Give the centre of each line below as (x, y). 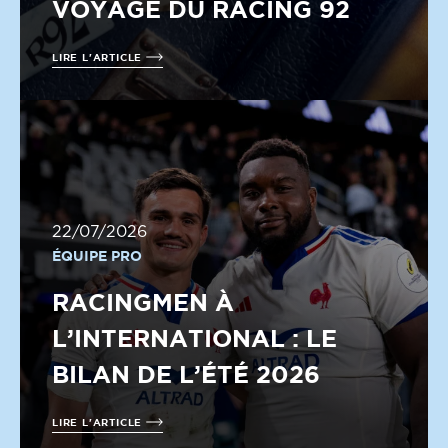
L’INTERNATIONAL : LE (194, 338)
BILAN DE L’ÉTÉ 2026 (186, 374)
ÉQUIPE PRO (97, 255)
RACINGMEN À (143, 302)
